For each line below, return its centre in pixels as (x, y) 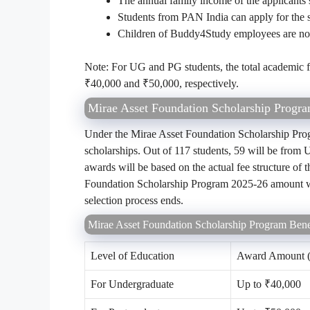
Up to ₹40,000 (270, 284)
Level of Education (133, 255)
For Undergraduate (132, 284)
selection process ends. (135, 200)
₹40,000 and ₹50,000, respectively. (163, 83)
